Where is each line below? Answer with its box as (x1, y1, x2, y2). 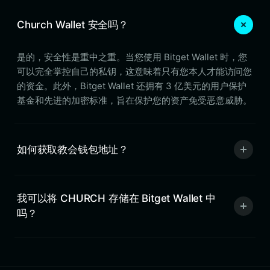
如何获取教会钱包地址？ (17, 143, 129, 155)
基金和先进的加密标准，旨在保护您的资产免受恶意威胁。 (17, 95, 252, 106)
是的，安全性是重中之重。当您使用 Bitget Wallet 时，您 (17, 51, 247, 63)
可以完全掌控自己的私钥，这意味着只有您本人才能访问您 (17, 66, 252, 77)
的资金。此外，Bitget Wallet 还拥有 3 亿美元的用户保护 (17, 80, 246, 92)
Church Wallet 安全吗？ (17, 18, 128, 31)
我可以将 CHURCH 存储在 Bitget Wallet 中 (17, 192, 216, 204)
